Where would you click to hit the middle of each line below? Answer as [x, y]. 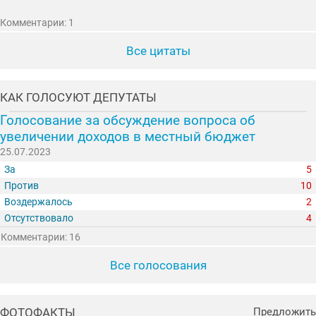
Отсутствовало [39, 219]
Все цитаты [158, 50]
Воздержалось [39, 202]
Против [22, 186]
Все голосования [158, 266]
